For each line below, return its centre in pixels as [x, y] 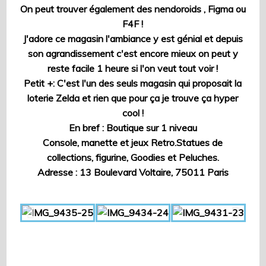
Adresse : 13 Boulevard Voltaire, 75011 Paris [133, 172]
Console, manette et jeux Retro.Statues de [133, 142]
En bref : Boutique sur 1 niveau [133, 127]
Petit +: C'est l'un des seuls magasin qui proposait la [133, 83]
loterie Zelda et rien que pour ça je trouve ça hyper [133, 98]
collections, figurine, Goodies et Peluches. [133, 157]
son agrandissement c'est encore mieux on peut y [133, 53]
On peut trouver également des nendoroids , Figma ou [133, 9]
